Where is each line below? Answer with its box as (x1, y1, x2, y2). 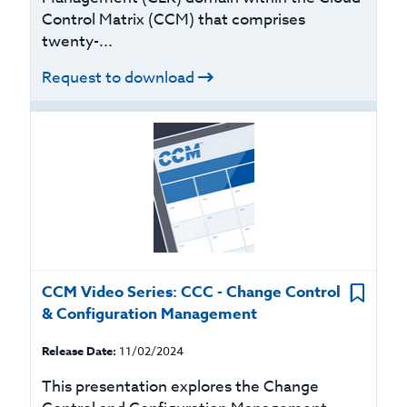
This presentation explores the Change (42, 375, 320, 398)
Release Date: (42, 342, 117, 359)
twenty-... (42, 30, 114, 53)
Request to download (42, 66, 195, 89)
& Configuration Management (42, 303, 258, 325)
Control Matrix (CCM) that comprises (42, 8, 306, 31)
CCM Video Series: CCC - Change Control (42, 281, 342, 303)
